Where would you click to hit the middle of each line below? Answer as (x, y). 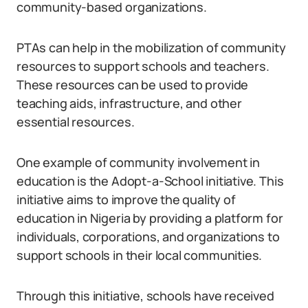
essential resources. (76, 122)
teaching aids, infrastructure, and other (129, 103)
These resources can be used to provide (133, 85)
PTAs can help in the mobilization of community (151, 48)
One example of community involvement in (138, 163)
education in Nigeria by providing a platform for (150, 218)
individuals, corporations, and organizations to (148, 237)
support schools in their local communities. (140, 255)
